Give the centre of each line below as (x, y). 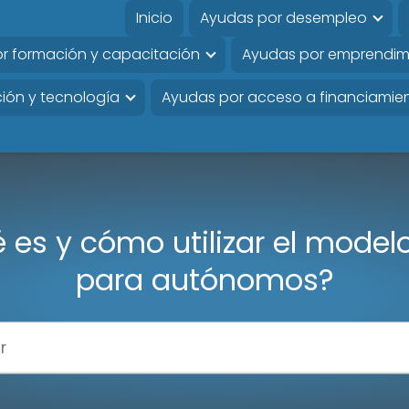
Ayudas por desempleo (283, 18)
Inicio (154, 18)
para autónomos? (204, 279)
